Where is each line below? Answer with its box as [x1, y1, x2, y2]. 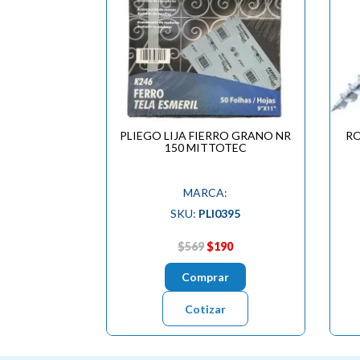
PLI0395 [198, 206, 241, 220]
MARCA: [183, 185, 228, 199]
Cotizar [185, 301, 227, 316]
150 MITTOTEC [164, 140, 247, 154]
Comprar [182, 269, 230, 284]
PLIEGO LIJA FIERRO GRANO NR [120, 128, 292, 142]
